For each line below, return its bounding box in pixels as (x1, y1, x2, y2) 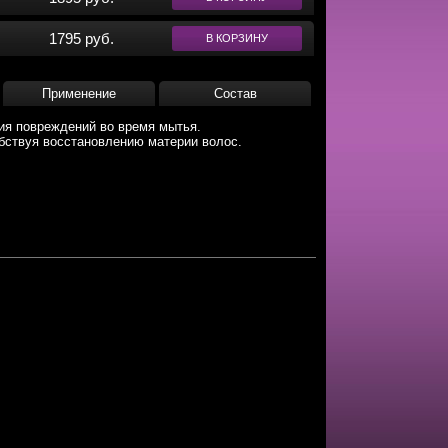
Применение (42, 86, 116, 101)
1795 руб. (48, 30, 114, 47)
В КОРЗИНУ (205, 32, 268, 44)
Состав (213, 86, 257, 101)
